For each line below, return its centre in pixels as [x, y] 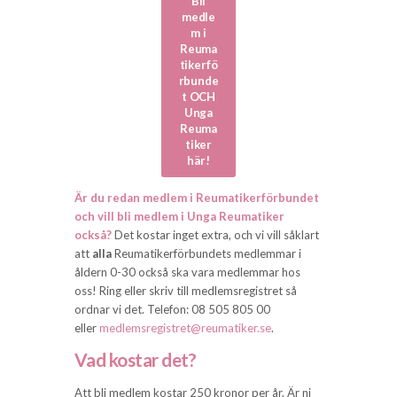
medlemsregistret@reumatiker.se [185, 328]
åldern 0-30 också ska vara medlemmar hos [187, 272]
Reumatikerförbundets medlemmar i [206, 254]
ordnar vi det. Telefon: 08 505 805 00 [172, 310]
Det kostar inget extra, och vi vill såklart [217, 235]
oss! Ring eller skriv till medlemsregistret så [186, 291]
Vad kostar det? [136, 360]
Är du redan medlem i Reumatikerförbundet [197, 198]
